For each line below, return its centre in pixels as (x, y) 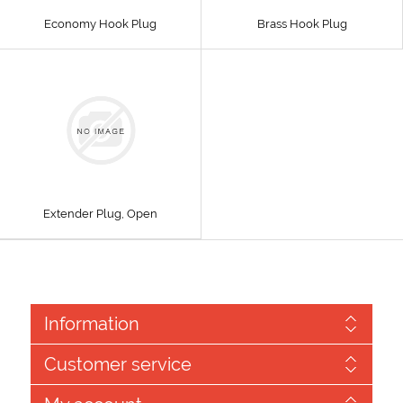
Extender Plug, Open (100, 214)
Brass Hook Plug (302, 24)
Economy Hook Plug (100, 24)
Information (91, 324)
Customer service (117, 364)
